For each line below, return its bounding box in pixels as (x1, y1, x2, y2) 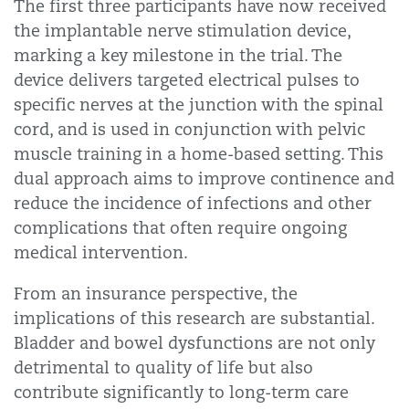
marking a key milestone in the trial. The (14, 45, 342, 66)
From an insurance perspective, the (14, 283, 298, 304)
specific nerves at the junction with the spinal (14, 94, 383, 115)
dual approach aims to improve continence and (14, 168, 394, 189)
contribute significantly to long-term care (14, 382, 349, 403)
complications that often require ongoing (14, 217, 347, 238)
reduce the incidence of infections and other (14, 193, 372, 214)
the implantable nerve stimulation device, (14, 20, 351, 41)
